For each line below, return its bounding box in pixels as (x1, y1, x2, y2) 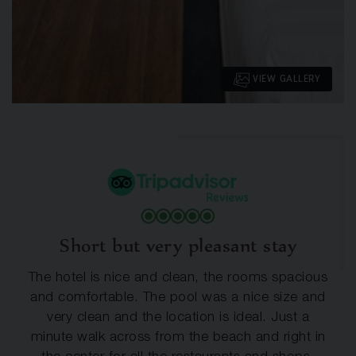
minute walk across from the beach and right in (30, 331, 326, 345)
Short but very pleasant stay (60, 234, 296, 256)
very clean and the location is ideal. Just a (47, 311, 309, 325)
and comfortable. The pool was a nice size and (30, 291, 326, 305)
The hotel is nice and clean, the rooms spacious (28, 271, 328, 285)
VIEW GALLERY (249, 71, 320, 87)
